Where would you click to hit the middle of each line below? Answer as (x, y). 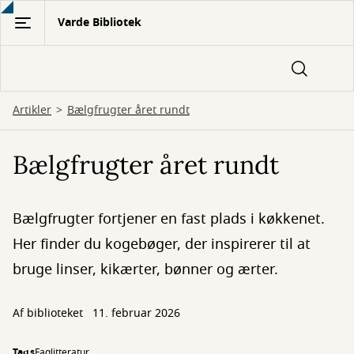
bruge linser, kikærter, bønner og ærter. (145, 269)
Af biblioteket (49, 313)
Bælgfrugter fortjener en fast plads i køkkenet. (169, 219)
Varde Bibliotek (100, 23)
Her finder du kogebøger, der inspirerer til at (162, 244)
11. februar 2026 (136, 313)
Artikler (32, 110)
